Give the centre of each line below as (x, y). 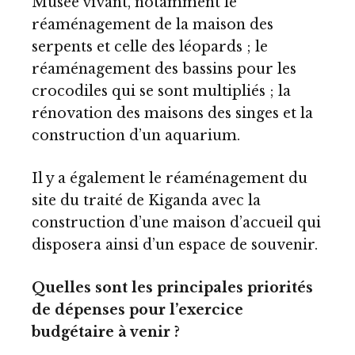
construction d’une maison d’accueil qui (176, 222)
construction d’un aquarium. (136, 136)
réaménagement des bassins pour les (164, 69)
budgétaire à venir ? (106, 332)
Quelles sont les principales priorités (172, 287)
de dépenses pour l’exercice (137, 309)
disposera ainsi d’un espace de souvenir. (175, 244)
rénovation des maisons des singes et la (172, 114)
